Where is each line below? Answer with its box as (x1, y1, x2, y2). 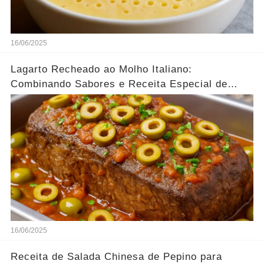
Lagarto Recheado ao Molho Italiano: (10, 63, 192, 75)
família (10, 93, 44, 104)
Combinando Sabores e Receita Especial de (10, 78, 227, 90)
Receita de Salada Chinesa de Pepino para (10, 250, 222, 262)
